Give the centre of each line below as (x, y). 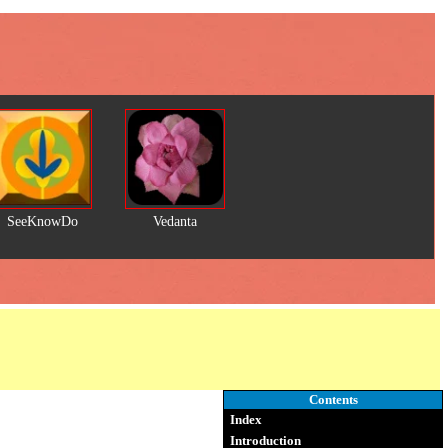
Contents (333, 399)
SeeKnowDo (42, 221)
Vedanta (175, 221)
